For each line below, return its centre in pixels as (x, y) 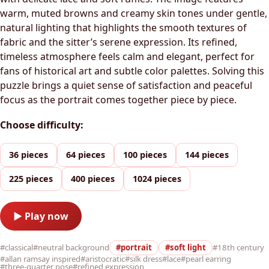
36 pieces (29, 155)
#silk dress (144, 259)
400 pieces (93, 179)
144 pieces (207, 155)
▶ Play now (41, 216)
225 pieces (31, 179)
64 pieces (86, 155)
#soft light (186, 248)
